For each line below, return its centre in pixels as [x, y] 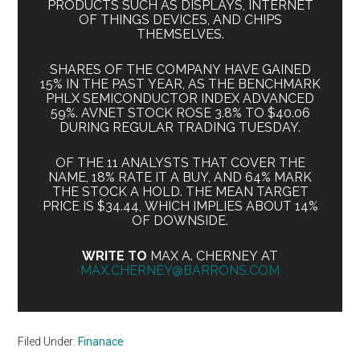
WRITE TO [116, 256]
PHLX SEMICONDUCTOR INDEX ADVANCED [180, 99]
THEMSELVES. [180, 35]
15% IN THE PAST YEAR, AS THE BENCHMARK [180, 84]
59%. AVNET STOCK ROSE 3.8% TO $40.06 [180, 113]
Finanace [101, 342]
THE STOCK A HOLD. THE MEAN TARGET [180, 192]
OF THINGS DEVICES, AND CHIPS [180, 20]
